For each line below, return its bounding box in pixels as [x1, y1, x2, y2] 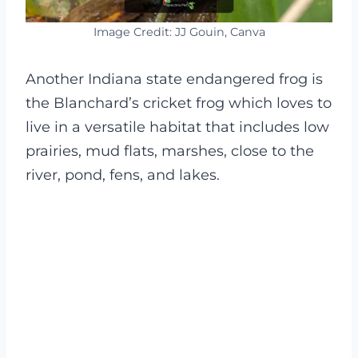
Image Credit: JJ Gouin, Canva [93, 24, 265, 39]
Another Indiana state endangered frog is [26, 70, 323, 88]
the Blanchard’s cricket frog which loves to [26, 93, 332, 112]
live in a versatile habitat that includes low [26, 117, 329, 136]
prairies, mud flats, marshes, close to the [26, 141, 314, 160]
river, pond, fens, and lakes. [26, 165, 220, 184]
